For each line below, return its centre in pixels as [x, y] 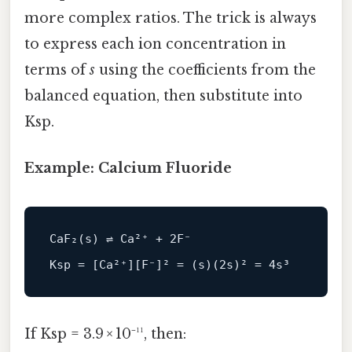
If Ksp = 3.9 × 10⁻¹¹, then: [105, 334]
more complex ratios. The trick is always [170, 18]
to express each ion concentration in [155, 44]
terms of [57, 70]
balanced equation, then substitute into [163, 95]
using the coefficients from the [205, 70]
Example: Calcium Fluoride [128, 169]
